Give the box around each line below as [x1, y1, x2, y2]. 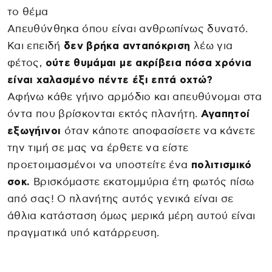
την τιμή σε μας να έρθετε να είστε [7, 143, 189, 154]
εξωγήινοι [7, 126, 61, 137]
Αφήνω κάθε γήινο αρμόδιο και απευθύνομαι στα [7, 92, 262, 103]
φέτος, [7, 58, 46, 69]
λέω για [190, 41, 233, 52]
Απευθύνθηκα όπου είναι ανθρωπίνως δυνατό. [7, 24, 248, 35]
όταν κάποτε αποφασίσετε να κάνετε [61, 126, 256, 137]
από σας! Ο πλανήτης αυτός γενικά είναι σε [7, 194, 234, 205]
